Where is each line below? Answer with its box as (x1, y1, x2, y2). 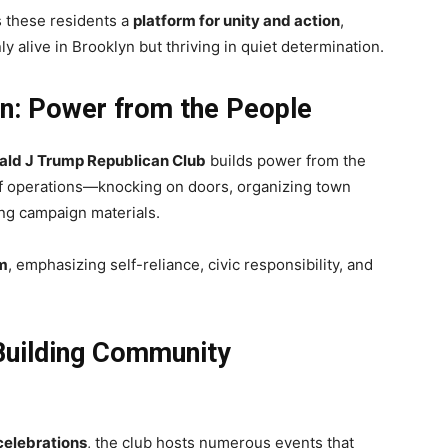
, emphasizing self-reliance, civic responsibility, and (8, 254, 373, 274)
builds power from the (206, 150, 366, 170)
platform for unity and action (133, 10, 340, 30)
